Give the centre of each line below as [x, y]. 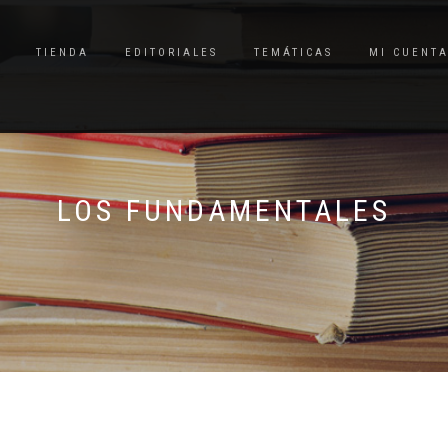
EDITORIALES [171, 52]
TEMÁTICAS [293, 52]
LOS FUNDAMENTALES [224, 210]
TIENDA [62, 52]
